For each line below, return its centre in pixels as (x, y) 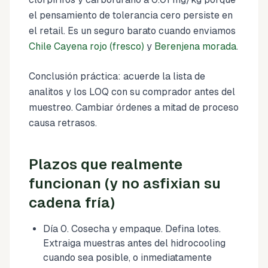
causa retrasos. (63, 123)
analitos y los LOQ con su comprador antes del (132, 92)
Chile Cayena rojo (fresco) (86, 46)
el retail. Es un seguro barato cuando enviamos (132, 31)
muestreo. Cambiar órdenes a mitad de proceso (134, 107)
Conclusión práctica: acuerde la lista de (117, 76)
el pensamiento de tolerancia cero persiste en (131, 15)
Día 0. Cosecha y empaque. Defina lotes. (132, 229)
